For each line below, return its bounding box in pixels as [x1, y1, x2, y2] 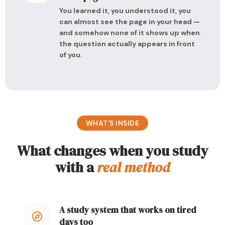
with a [55, 158, 97, 177]
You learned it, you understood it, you [59, 6, 191, 15]
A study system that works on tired [59, 204, 196, 216]
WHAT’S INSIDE [85, 119, 140, 128]
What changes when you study [17, 141, 208, 160]
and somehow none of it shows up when [59, 28, 200, 37]
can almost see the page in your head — [59, 17, 200, 26]
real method [97, 158, 170, 177]
